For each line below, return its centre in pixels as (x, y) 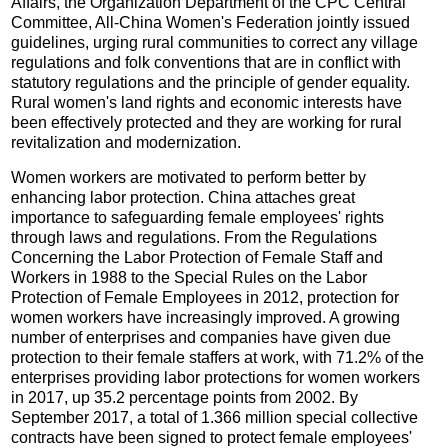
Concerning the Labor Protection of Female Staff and (197, 258)
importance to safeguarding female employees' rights (198, 218)
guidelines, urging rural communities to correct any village (215, 43)
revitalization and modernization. (126, 143)
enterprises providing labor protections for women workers (216, 378)
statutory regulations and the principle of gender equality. (211, 83)
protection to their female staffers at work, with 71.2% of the (218, 358)
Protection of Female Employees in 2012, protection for (205, 298)
